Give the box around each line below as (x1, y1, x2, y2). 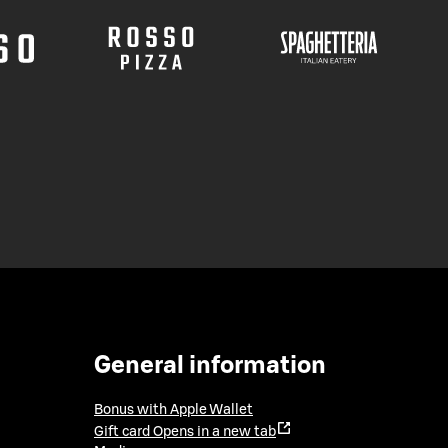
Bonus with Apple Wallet (94, 403, 253, 418)
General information (94, 353, 326, 378)
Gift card (94, 425, 150, 440)
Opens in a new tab (153, 425, 276, 440)
